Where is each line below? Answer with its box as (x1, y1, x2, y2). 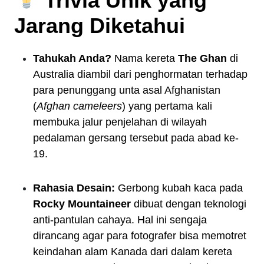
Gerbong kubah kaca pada (115, 181, 243, 194)
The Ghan (178, 52, 227, 64)
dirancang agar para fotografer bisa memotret (33, 229, 246, 242)
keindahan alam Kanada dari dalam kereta (33, 245, 232, 258)
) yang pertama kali (122, 100, 212, 112)
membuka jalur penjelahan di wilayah (33, 115, 207, 128)
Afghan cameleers (37, 100, 122, 112)
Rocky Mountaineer (33, 197, 131, 210)
